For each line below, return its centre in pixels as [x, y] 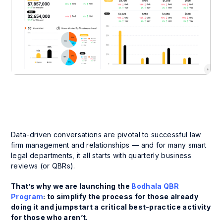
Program [27, 196]
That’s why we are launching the [71, 186]
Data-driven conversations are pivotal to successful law [106, 134]
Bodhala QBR [155, 186]
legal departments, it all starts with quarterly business [101, 155]
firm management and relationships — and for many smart [109, 145]
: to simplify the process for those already [121, 196]
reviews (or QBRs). [43, 166]
